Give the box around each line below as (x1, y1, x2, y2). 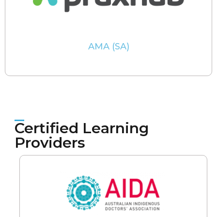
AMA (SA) (88, 41, 129, 52)
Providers (15, 134, 85, 152)
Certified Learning (15, 119, 149, 138)
